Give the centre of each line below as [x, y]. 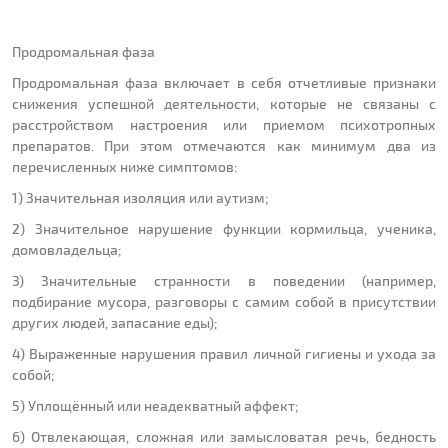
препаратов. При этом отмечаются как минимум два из [224, 146]
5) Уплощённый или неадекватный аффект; [155, 406]
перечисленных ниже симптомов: [124, 167]
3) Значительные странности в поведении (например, [224, 281]
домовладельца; [66, 250]
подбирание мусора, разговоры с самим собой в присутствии [224, 302]
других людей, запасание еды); [114, 323]
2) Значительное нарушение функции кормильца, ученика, [224, 229]
